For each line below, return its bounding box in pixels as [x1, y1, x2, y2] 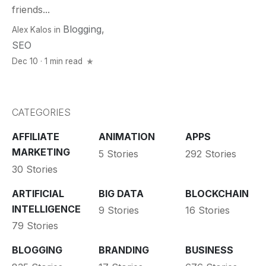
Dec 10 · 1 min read [12, 56, 85, 66]
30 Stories [12, 163, 58, 175]
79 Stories [12, 220, 58, 232]
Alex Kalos [12, 25, 52, 35]
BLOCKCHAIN [185, 187, 249, 199]
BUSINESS [185, 244, 233, 256]
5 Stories [98, 147, 138, 160]
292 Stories [185, 147, 236, 160]
